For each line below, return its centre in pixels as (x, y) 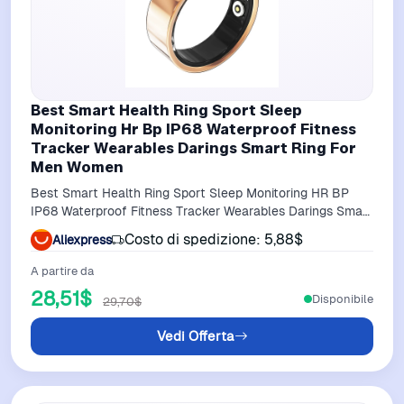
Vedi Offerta (195, 336)
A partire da (62, 271)
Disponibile (343, 298)
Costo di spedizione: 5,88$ (214, 240)
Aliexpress (82, 239)
